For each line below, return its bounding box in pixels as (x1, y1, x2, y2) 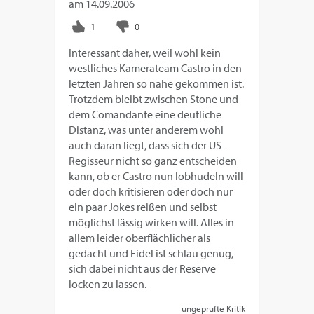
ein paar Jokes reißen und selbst (69, 200, 217, 214)
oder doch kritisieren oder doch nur (69, 184, 233, 199)
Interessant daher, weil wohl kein (69, 46, 221, 60)
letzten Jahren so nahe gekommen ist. (69, 76, 245, 91)
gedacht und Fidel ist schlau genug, (69, 246, 234, 261)
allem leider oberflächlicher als (69, 231, 211, 245)
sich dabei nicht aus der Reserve (69, 261, 217, 276)
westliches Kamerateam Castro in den (69, 61, 243, 76)
